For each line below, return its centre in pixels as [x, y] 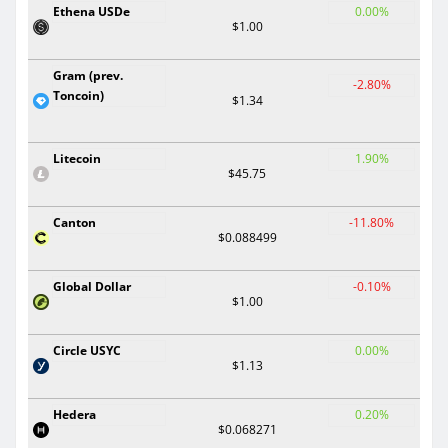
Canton [74, 222]
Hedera [74, 414]
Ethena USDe [91, 11]
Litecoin [77, 158]
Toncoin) [78, 95]
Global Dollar [92, 286]
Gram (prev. [88, 75]
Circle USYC [87, 350]
